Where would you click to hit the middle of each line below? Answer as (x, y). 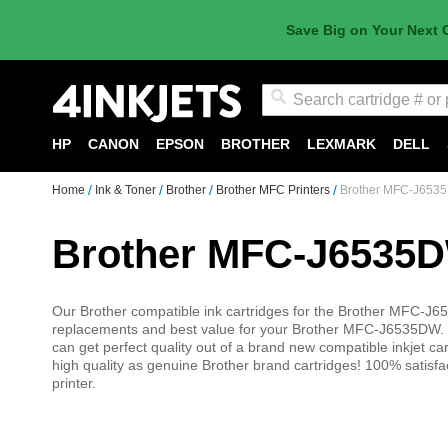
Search (282, 125)
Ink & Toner (127, 190)
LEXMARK (341, 144)
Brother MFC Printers (274, 190)
